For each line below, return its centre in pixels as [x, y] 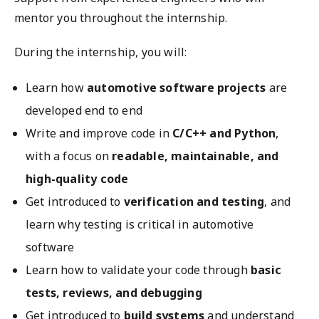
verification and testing [194, 202]
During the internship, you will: [101, 52]
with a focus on [69, 156]
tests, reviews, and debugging [114, 293]
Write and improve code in [99, 133]
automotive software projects [177, 88]
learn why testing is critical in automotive [140, 224]
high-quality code [77, 179]
